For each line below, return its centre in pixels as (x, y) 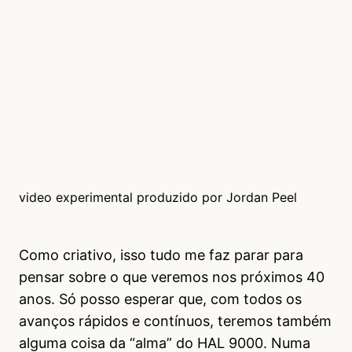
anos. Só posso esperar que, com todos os (160, 299)
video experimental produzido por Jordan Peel (158, 198)
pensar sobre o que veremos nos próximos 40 (172, 277)
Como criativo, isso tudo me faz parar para (161, 255)
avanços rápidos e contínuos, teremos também (175, 321)
